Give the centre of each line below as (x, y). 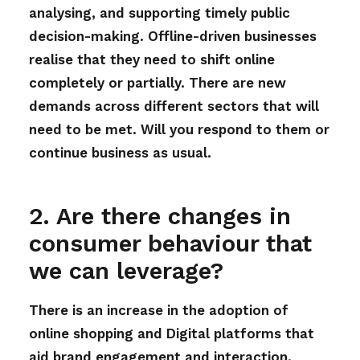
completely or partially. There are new (157, 83)
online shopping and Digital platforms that (172, 333)
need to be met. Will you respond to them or (179, 129)
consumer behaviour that (170, 243)
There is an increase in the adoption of (159, 310)
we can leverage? (126, 271)
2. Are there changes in (160, 216)
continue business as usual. (120, 153)
